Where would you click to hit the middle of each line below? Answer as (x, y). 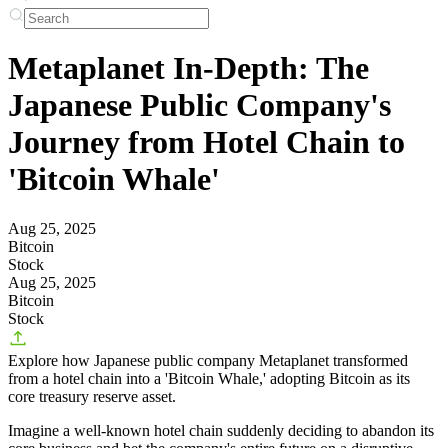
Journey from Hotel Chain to (206, 142)
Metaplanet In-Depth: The (188, 68)
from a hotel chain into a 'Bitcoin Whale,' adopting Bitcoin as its (209, 378)
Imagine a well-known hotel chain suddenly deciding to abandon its (221, 430)
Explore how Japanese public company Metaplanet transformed (208, 360)
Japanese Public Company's (199, 105)
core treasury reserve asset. (92, 396)
